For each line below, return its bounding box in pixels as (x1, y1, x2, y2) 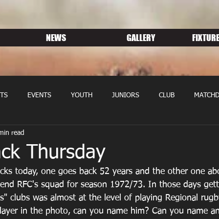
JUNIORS (112, 92, 139, 99)
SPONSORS (115, 131, 149, 138)
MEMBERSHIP (54, 131, 95, 138)
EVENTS (27, 92, 51, 99)
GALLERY (127, 32, 155, 43)
